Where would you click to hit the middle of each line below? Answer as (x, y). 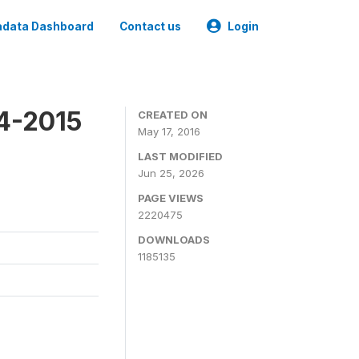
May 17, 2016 (169, 131)
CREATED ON (173, 115)
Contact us (150, 26)
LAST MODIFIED (180, 156)
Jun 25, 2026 (171, 173)
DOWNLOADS (174, 240)
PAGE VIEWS (171, 198)
